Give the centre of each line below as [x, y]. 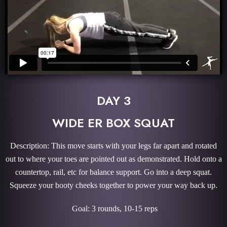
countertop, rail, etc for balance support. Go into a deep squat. [113, 172]
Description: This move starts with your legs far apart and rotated [113, 146]
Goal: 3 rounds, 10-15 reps [113, 209]
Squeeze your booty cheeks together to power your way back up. [113, 185]
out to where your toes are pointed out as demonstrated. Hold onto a [113, 159]
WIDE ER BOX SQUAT [113, 123]
